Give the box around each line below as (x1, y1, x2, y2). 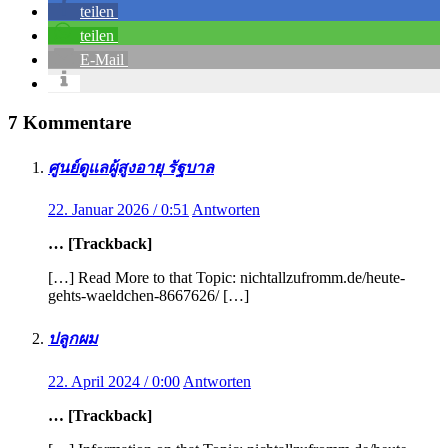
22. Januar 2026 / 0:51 (48, 201, 189, 219)
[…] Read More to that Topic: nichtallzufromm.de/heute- (48, 269, 405, 287)
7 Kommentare (8, 111, 131, 133)
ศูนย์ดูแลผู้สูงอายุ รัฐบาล (48, 158, 214, 176)
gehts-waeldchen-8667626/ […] (48, 287, 249, 305)
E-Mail (80, 50, 124, 68)
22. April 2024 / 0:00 (48, 372, 180, 390)
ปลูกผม (48, 330, 98, 348)
